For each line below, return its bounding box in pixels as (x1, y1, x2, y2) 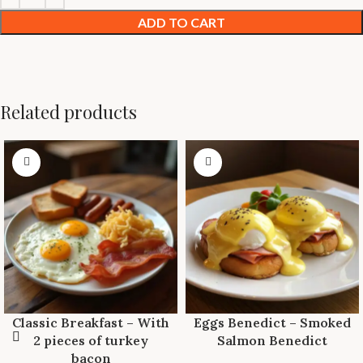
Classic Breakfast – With (12, 314, 169, 331)
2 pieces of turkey (33, 331, 148, 348)
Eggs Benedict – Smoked (194, 314, 351, 331)
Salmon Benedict (217, 331, 327, 348)
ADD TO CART (138, 14, 225, 30)
